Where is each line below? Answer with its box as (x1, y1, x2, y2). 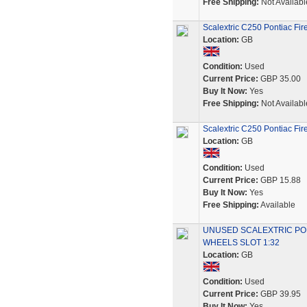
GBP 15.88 (258, 175, 301, 185)
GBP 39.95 (258, 289, 301, 299)
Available (258, 200, 295, 210)
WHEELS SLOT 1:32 (202, 238, 280, 247)
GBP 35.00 (258, 74, 301, 84)
